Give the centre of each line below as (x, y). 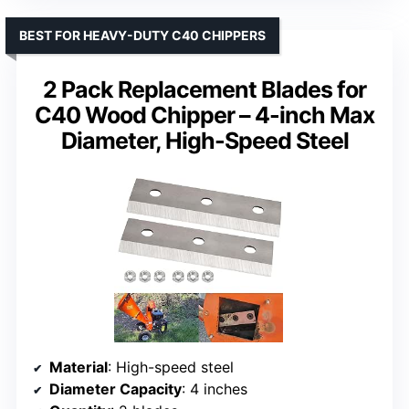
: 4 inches (215, 388)
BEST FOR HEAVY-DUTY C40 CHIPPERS (142, 36)
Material (79, 367)
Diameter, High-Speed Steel (204, 141)
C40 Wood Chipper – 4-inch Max (204, 115)
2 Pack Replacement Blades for (204, 90)
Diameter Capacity (115, 388)
